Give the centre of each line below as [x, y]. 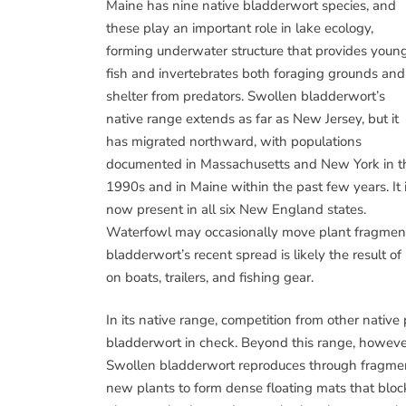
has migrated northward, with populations [234, 141]
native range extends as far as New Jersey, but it [252, 118]
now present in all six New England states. [236, 209]
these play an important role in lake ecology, [240, 28]
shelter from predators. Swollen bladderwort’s [246, 96]
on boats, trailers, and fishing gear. [210, 277]
